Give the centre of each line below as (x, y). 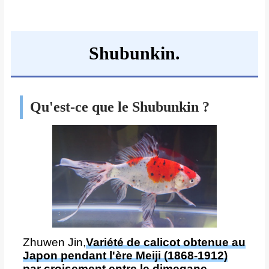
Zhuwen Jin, (54, 243)
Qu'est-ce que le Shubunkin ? (119, 107)
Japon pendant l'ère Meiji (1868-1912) (125, 256)
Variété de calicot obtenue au (165, 243)
